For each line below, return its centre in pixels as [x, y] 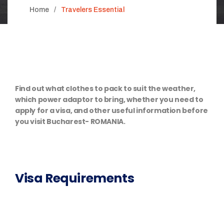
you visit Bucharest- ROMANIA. [70, 121]
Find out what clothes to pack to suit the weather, [105, 88]
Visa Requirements [75, 178]
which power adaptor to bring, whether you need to [109, 99]
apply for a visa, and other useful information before [111, 110]
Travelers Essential [93, 10]
